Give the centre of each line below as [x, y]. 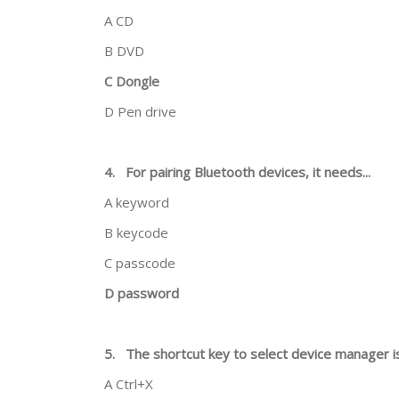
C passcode [140, 263]
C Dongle [132, 81]
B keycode [136, 232]
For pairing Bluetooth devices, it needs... [248, 172]
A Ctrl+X [129, 384]
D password [142, 293]
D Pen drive [140, 111]
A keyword [137, 202]
